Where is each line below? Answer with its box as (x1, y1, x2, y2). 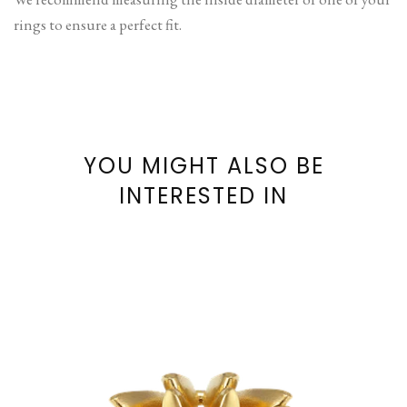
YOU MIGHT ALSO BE (83, 151, 324, 182)
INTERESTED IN (119, 181, 288, 212)
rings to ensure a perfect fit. (14, 14, 182, 35)
